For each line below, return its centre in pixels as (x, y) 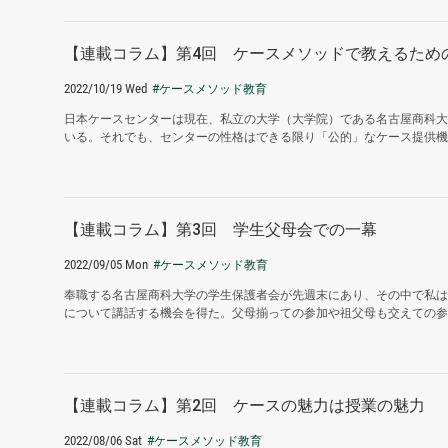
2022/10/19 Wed (105, 89)
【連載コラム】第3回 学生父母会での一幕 (220, 230)
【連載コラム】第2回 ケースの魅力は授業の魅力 (244, 406)
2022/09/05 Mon (106, 265)
